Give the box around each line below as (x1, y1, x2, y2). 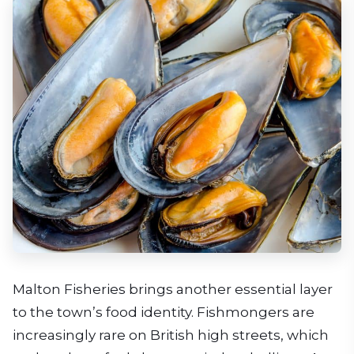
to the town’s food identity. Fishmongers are (13, 303, 314, 320)
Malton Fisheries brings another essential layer (13, 281, 333, 297)
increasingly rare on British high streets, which (13, 326, 329, 343)
